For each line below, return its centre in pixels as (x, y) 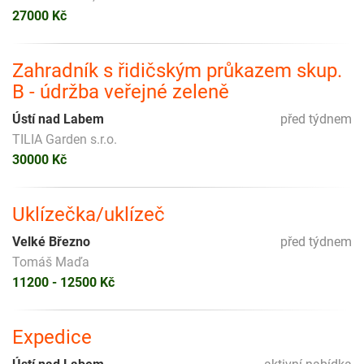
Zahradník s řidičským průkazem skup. (177, 71)
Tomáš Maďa (51, 262)
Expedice (52, 338)
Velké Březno (51, 242)
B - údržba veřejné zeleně (121, 92)
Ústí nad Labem (58, 119)
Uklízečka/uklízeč (89, 215)
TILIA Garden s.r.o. (65, 140)
